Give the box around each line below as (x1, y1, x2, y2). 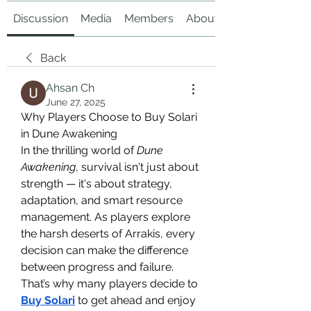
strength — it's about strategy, (21, 177, 172, 190)
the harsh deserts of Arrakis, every (21, 227, 195, 240)
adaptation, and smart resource (21, 194, 183, 207)
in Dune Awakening (21, 127, 117, 140)
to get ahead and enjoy (75, 294, 196, 307)
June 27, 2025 (46, 96, 106, 108)
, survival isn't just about (76, 160, 199, 174)
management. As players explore (21, 210, 190, 224)
